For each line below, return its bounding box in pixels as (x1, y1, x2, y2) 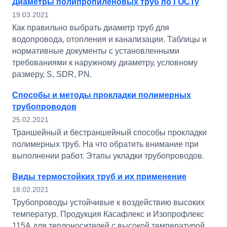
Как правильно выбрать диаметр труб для (12, 23, 169, 32)
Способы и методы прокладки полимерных (12, 91, 191, 99)
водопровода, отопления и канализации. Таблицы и (12, 35, 207, 44)
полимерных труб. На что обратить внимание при (12, 140, 199, 148)
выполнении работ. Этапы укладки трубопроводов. (12, 152, 204, 160)
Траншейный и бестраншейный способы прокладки (12, 128, 207, 137)
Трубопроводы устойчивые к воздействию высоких (12, 198, 205, 207)
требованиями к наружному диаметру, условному (12, 58, 198, 67)
